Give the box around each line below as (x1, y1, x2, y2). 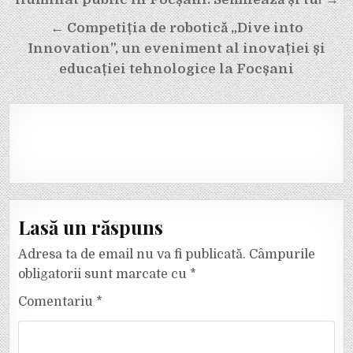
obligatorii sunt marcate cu (18, 267, 191, 282)
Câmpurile (249, 247, 316, 262)
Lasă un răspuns (18, 214, 164, 240)
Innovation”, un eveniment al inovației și (28, 41, 325, 57)
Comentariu (18, 295, 97, 310)
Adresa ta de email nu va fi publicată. (18, 247, 247, 262)
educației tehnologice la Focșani (59, 61, 294, 77)
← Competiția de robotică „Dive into (50, 20, 303, 36)
